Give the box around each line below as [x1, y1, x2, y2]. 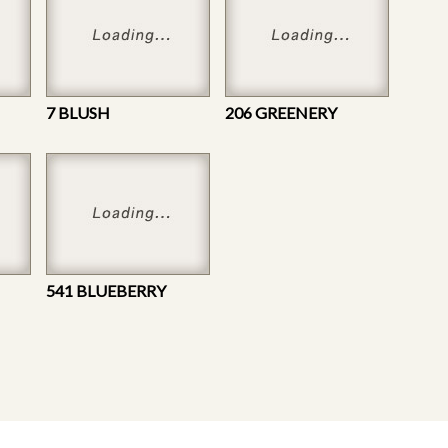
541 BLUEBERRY [46, 280, 166, 300]
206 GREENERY [225, 102, 337, 122]
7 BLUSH [46, 102, 110, 122]
